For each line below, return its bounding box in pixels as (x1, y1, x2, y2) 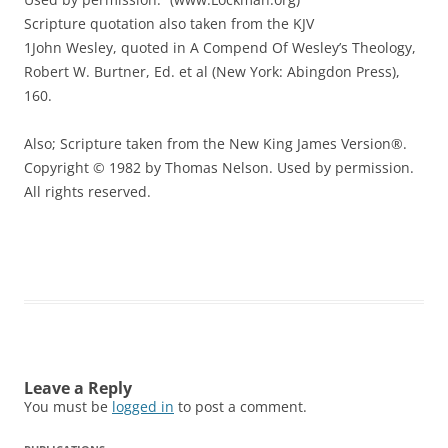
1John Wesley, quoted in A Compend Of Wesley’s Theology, (24, 37, 416, 57)
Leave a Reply (24, 376, 132, 399)
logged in (112, 396, 174, 416)
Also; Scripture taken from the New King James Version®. (24, 133, 407, 153)
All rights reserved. (24, 181, 151, 201)
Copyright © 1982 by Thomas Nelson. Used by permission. (24, 157, 414, 177)
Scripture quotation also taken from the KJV (24, 13, 314, 33)
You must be (24, 396, 112, 416)
